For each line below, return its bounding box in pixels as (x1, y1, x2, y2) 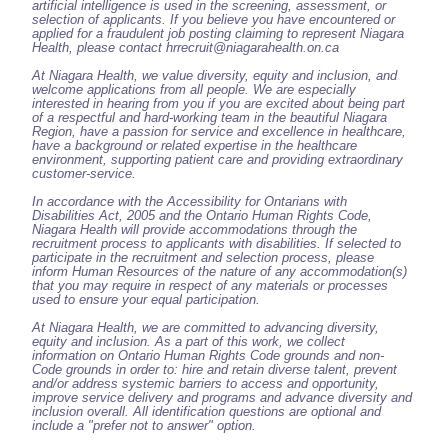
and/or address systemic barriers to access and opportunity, (32, 376, 379, 392)
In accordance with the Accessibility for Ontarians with (32, 194, 347, 210)
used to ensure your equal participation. (32, 292, 260, 308)
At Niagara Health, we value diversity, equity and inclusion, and (32, 68, 397, 84)
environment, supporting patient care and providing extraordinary (32, 152, 403, 168)
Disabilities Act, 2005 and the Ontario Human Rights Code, (32, 208, 372, 224)
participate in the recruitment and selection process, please (32, 250, 374, 266)
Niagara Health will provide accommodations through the (32, 222, 357, 238)
